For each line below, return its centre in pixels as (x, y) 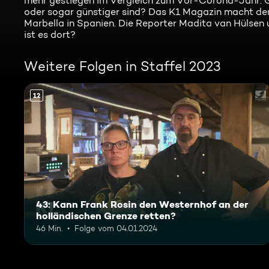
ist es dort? (50, 35)
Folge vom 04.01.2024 (116, 228)
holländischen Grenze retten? (106, 215)
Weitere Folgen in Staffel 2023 (122, 66)
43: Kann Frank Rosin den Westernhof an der (142, 204)
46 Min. (49, 228)
